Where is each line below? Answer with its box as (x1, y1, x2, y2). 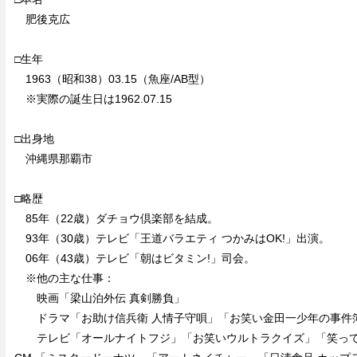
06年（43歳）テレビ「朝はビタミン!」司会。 (14, 252, 255, 265)
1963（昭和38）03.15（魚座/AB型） (14, 73, 210, 86)
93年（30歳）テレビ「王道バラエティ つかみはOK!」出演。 (14, 232, 330, 245)
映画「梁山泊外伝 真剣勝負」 (14, 292, 185, 305)
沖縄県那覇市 (14, 152, 92, 166)
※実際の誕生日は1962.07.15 (14, 92, 172, 106)
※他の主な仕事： (14, 272, 115, 285)
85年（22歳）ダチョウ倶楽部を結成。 (14, 212, 218, 226)
